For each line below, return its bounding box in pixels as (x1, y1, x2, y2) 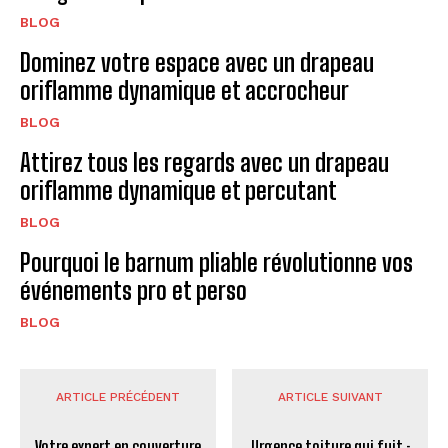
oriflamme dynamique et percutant (20, 176, 337, 206)
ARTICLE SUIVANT (277, 390, 383, 405)
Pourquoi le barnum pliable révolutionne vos (20, 248, 413, 278)
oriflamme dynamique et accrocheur (20, 76, 349, 106)
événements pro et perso (20, 276, 247, 306)
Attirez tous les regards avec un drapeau (20, 148, 389, 178)
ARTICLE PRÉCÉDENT (55, 390, 180, 405)
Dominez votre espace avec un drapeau (20, 48, 374, 78)
